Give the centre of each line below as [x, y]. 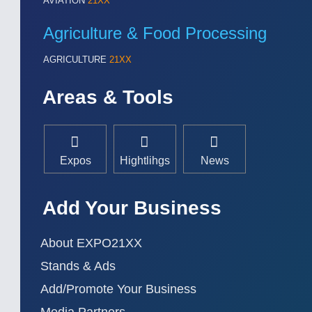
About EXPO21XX [91, 243]
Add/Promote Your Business [118, 289]
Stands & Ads [78, 266]
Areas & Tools [108, 97]
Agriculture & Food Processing [155, 33]
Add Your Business [132, 208]
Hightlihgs [145, 160]
